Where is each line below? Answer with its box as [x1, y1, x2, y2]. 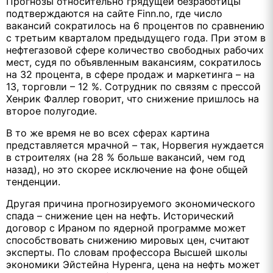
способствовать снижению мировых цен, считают [6, 233, 250, 246]
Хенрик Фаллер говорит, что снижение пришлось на [6, 92, 259, 105]
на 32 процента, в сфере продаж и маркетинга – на [6, 68, 255, 80]
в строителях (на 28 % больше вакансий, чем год [6, 151, 245, 163]
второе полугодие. [6, 104, 97, 117]
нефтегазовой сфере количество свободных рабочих [6, 43, 264, 56]
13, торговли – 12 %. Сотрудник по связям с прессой [6, 80, 261, 93]
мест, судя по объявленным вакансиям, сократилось [6, 55, 261, 68]
